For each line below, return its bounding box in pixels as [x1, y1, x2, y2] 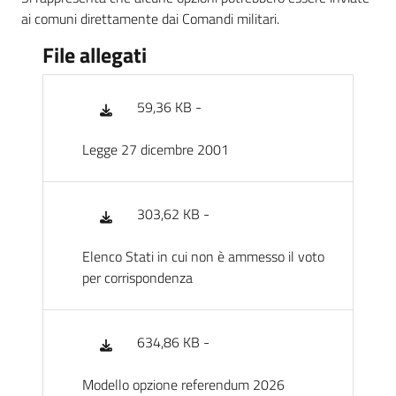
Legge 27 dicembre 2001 [82, 139, 229, 161]
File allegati [42, 39, 147, 72]
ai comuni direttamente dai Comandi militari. [21, 8, 279, 30]
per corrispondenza [82, 267, 193, 289]
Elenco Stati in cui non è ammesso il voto [82, 246, 324, 268]
